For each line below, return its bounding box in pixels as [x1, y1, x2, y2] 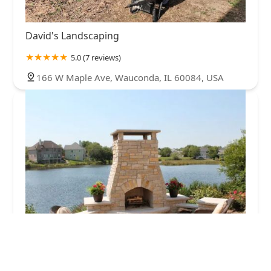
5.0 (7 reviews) [71, 52, 121, 64]
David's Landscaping [25, 29, 119, 43]
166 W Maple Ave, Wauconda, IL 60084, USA [36, 71, 224, 84]
